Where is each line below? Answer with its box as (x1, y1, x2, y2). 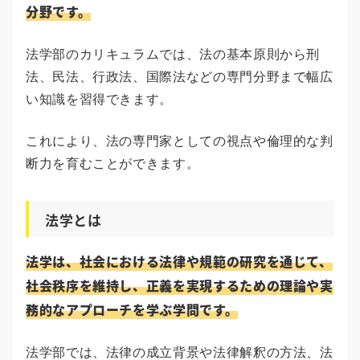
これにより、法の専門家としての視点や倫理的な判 (26, 133, 333, 149)
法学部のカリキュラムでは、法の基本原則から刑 (26, 47, 321, 63)
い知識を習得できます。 (26, 92, 174, 108)
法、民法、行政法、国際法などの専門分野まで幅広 (26, 69, 333, 85)
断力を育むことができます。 (26, 156, 200, 172)
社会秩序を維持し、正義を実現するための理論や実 (26, 276, 333, 296)
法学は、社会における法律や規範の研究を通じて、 (26, 252, 333, 272)
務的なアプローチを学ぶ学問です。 (26, 300, 239, 320)
